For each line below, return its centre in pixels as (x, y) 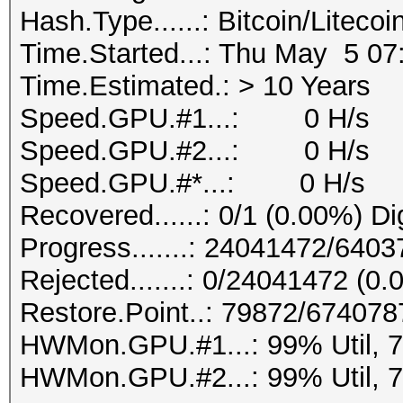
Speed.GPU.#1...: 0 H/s (195, 118)
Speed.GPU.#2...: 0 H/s (195, 151)
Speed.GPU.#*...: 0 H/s (193, 183)
